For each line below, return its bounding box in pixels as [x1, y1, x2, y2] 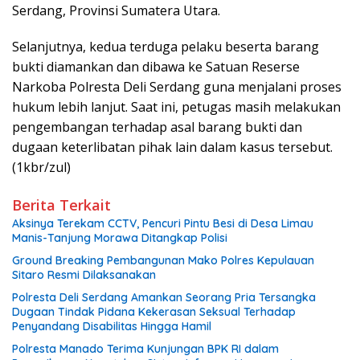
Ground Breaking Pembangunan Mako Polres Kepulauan [12, 253, 314, 268]
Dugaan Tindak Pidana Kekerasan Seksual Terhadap [12, 305, 296, 319]
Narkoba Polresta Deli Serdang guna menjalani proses [12, 78, 342, 96]
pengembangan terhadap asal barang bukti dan [12, 118, 302, 136]
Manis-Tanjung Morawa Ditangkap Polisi [12, 231, 227, 245]
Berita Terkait [12, 195, 111, 215]
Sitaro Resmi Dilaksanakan [12, 268, 156, 282]
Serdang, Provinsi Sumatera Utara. [12, 2, 220, 19]
